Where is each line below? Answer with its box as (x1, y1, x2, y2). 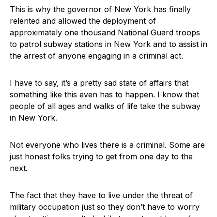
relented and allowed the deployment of (10, 16, 156, 26)
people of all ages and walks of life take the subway (10, 101, 201, 111)
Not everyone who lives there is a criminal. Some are (10, 140, 205, 150)
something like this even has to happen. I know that (10, 90, 199, 100)
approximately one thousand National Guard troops (10, 28, 200, 38)
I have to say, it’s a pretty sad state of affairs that (10, 78, 188, 88)
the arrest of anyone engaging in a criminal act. (10, 51, 183, 61)
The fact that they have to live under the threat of (10, 190, 193, 201)
